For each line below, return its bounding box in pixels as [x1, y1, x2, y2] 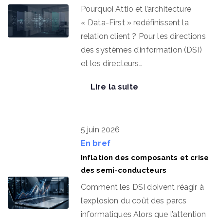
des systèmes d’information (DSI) [80, 45, 202, 54]
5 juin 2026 [80, 125, 120, 134]
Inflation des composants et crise [80, 153, 209, 162]
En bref [80, 139, 110, 148]
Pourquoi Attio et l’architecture [80, 4, 191, 14]
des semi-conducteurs [80, 166, 166, 175]
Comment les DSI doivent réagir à [80, 182, 204, 192]
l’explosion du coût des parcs [80, 196, 187, 205]
